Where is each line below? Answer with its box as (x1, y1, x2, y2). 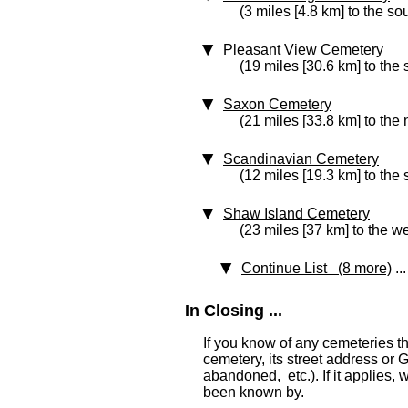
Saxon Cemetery (223, 97, 331, 112)
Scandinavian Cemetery (223, 151, 379, 167)
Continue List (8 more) (241, 260, 392, 276)
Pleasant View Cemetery (223, 42, 383, 57)
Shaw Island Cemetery (223, 206, 370, 221)
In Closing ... (185, 301, 282, 320)
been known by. (203, 384, 304, 400)
